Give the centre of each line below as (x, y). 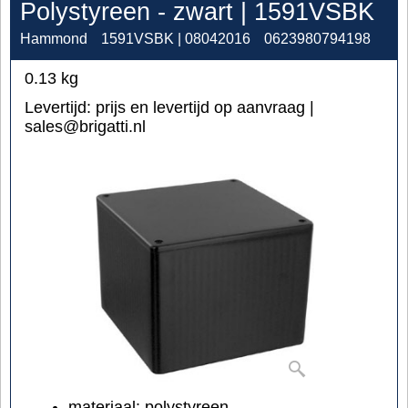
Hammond (54, 38)
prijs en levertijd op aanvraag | (205, 107)
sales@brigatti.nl (85, 126)
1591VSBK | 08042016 (176, 38)
